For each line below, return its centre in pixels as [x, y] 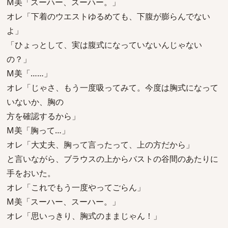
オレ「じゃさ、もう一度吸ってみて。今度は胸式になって [112, 88]
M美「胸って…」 [38, 130]
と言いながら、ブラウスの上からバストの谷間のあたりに [112, 159]
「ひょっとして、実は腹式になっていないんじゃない [104, 45]
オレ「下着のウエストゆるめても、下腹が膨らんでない [108, 16]
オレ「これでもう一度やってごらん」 [76, 187]
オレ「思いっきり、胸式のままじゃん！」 [84, 216]
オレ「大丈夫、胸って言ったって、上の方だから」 [100, 145]
